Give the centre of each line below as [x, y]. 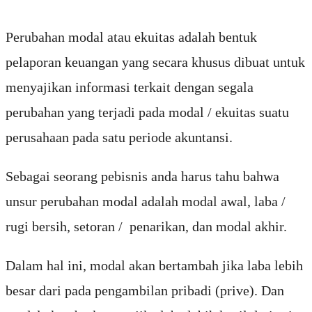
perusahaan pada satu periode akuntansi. [119, 138]
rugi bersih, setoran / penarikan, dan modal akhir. [146, 227]
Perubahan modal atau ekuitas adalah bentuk [131, 37]
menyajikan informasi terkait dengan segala [130, 87]
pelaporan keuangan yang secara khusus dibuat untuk [155, 62]
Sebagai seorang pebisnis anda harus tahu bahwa [142, 177]
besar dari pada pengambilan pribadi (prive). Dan [145, 291]
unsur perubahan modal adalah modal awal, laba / [146, 202]
